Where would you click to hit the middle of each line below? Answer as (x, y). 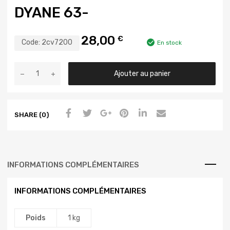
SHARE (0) (32, 115)
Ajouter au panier (142, 73)
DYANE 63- (52, 12)
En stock (169, 42)
